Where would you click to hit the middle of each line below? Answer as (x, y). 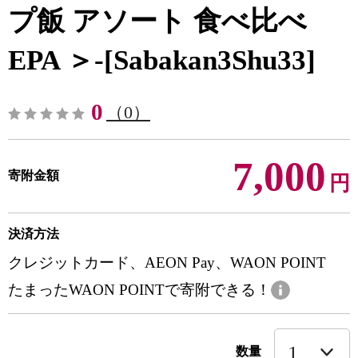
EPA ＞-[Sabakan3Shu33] (162, 60)
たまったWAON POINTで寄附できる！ (139, 290)
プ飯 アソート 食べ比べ (157, 21)
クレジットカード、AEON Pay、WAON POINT (167, 263)
